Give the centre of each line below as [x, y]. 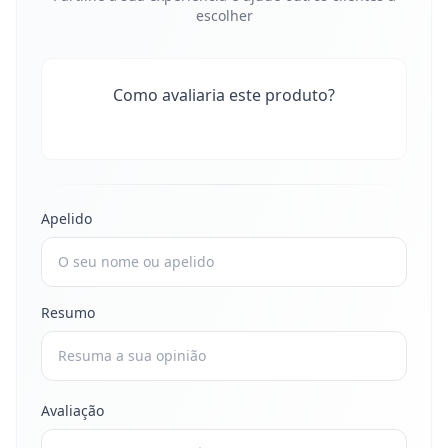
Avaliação [72, 410]
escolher [224, 15]
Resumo [68, 312]
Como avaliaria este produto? [224, 95]
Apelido [66, 218]
